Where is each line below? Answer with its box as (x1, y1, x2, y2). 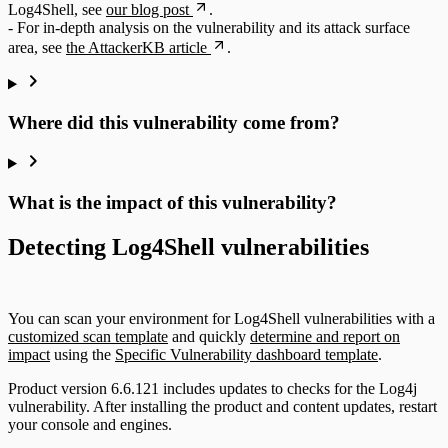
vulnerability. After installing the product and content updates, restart (8, 398, 437, 416)
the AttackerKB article (66, 39, 207, 57)
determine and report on (250, 328, 400, 346)
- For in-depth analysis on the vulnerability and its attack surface (8, 19, 410, 37)
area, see (8, 39, 66, 57)
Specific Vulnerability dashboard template (115, 346, 378, 364)
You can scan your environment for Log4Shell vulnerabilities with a (8, 310, 435, 328)
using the (50, 346, 115, 364)
